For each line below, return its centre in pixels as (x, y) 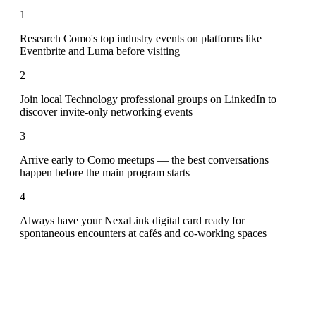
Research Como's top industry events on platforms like (141, 38)
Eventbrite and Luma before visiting (100, 51)
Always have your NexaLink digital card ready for (132, 220)
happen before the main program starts (105, 172)
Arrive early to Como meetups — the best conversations (144, 159)
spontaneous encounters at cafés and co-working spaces (143, 233)
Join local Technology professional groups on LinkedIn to (148, 99)
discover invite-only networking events (106, 111)
